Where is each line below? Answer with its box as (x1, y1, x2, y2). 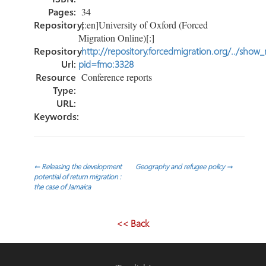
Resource (35, 70, 76, 83)
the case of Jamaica (33, 181, 91, 191)
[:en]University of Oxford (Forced (78, 18, 208, 31)
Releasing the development (39, 161, 122, 171)
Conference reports (78, 70, 152, 83)
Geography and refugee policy (135, 161, 227, 171)
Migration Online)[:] (78, 31, 154, 44)
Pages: (47, 5, 76, 18)
